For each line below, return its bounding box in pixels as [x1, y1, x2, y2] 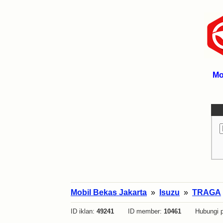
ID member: [114, 208, 164, 215]
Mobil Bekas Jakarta [71, 188, 147, 197]
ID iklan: [71, 208, 97, 215]
